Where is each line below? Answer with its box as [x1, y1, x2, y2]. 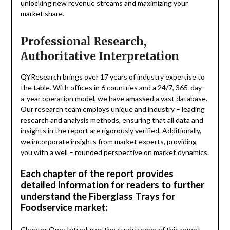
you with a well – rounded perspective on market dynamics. [20, 148, 209, 157]
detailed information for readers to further [20, 179, 204, 191]
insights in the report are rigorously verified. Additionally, [20, 126, 201, 136]
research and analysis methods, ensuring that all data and [20, 116, 203, 125]
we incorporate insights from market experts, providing [20, 137, 197, 146]
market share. [20, 9, 64, 18]
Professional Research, [20, 34, 146, 49]
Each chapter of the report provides [20, 168, 174, 180]
